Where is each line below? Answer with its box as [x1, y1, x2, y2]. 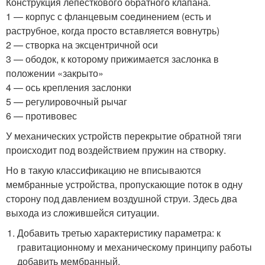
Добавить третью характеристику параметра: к [17, 226, 221, 240]
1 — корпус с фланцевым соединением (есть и [6, 9, 211, 24]
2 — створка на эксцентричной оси [6, 38, 158, 52]
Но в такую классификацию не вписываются [6, 163, 201, 177]
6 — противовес [6, 109, 77, 123]
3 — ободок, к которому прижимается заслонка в [6, 52, 219, 66]
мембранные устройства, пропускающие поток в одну [6, 177, 243, 192]
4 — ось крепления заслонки [6, 80, 131, 95]
